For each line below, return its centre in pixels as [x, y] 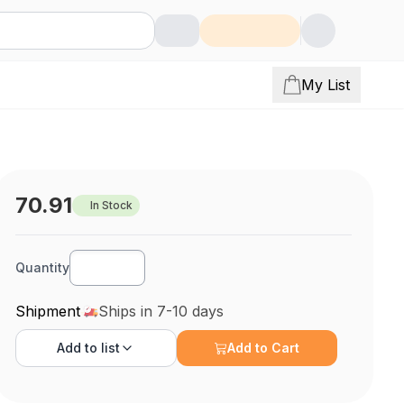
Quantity [43, 267]
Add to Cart [264, 348]
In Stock [112, 205]
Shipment [48, 311]
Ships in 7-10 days [161, 311]
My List [326, 85]
